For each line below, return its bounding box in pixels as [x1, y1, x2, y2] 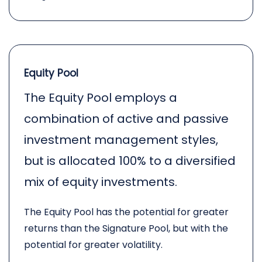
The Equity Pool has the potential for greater [24, 205, 229, 219]
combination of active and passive [24, 111, 229, 127]
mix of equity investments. [24, 174, 177, 190]
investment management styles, [24, 132, 218, 148]
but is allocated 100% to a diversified [24, 153, 236, 169]
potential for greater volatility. [24, 238, 163, 251]
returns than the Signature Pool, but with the [24, 222, 228, 235]
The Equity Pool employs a [24, 89, 177, 106]
